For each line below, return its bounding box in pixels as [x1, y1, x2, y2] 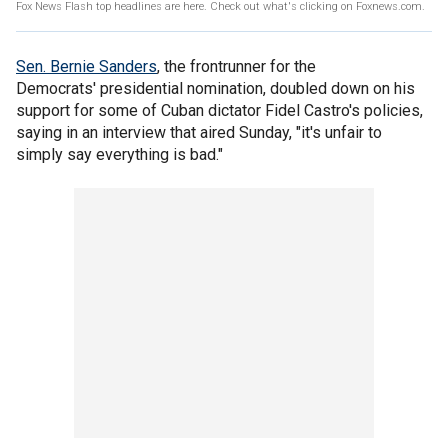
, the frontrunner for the [157, 57, 316, 76]
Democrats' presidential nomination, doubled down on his [16, 79, 415, 98]
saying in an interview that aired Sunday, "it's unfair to [16, 123, 382, 142]
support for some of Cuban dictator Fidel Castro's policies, [16, 101, 423, 120]
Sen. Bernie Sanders [16, 57, 157, 76]
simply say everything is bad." [16, 145, 223, 164]
